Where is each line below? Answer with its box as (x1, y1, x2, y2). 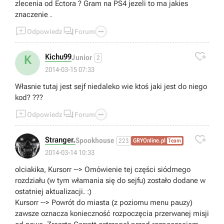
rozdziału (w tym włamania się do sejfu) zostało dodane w (15, 175, 205, 185)
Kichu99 (45, 51, 71, 61)
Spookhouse (75, 136, 114, 145)
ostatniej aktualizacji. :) (15, 186, 91, 196)
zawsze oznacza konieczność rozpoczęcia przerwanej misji (15, 208, 209, 218)
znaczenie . (15, 9, 52, 19)
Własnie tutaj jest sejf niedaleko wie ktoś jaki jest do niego (15, 81, 207, 91)
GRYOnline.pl (133, 137, 165, 144)
